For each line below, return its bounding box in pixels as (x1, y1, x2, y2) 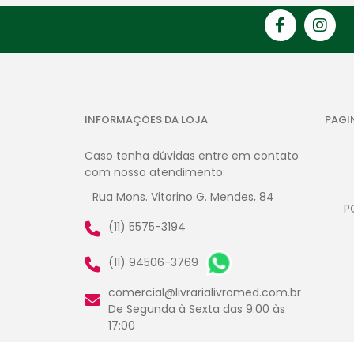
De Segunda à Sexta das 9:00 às (108, 301, 285, 318)
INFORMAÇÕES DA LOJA (85, 112, 208, 128)
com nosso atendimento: (85, 164, 225, 181)
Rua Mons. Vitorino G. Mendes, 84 (92, 189, 274, 205)
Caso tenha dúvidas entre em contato (85, 148, 299, 164)
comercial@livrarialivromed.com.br (108, 284, 301, 301)
